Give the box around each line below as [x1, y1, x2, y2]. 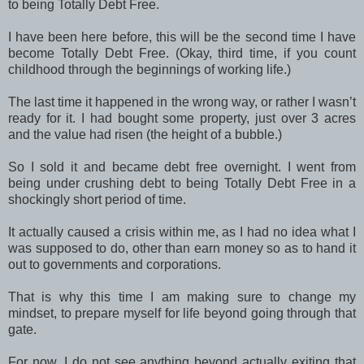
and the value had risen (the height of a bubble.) [8, 128, 282, 142]
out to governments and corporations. [8, 258, 224, 272]
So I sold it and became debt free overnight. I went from [8, 160, 356, 175]
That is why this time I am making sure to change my [8, 290, 356, 305]
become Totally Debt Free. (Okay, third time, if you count [8, 46, 356, 61]
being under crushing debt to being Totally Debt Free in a [8, 176, 356, 191]
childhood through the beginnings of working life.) [8, 63, 291, 77]
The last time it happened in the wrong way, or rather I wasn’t [8, 95, 356, 110]
